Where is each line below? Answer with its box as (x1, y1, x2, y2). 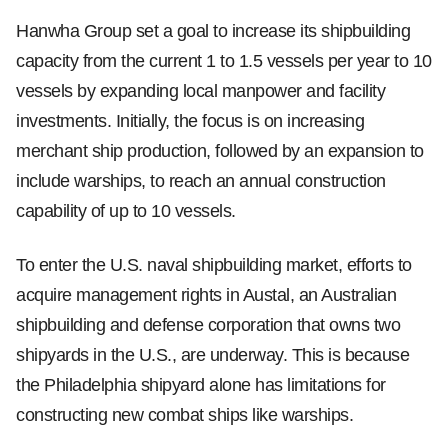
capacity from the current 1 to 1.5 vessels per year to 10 (16, 51, 432, 71)
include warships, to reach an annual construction (16, 171, 386, 191)
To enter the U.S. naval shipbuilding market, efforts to (16, 255, 412, 275)
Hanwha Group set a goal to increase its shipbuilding (16, 21, 410, 41)
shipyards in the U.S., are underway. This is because (16, 345, 409, 365)
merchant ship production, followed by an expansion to (16, 141, 424, 161)
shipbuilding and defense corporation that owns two (16, 315, 400, 335)
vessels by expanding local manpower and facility (16, 81, 385, 101)
